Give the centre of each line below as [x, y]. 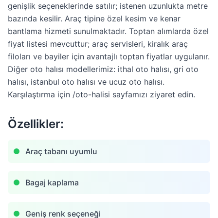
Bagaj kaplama [52, 182]
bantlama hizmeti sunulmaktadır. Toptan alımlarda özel [108, 31]
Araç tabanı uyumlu [61, 151]
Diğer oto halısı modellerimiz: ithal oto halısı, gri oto [103, 69]
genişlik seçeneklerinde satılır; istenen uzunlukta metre [108, 6]
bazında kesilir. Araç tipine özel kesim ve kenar [94, 18]
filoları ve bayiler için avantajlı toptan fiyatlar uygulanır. [109, 56]
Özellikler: [36, 124]
